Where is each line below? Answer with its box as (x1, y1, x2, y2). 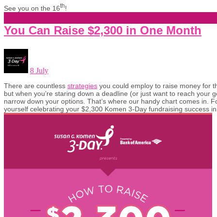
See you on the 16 (4, 4, 60, 12)
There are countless (4, 81, 67, 90)
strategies (67, 81, 97, 90)
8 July (30, 66, 48, 75)
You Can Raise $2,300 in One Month (4, 23, 201, 37)
